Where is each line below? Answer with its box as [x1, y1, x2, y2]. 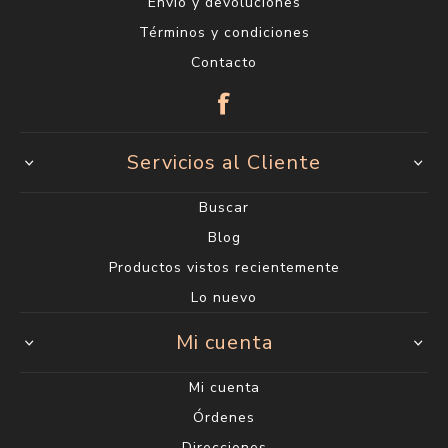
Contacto [191, 53, 257, 73]
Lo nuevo [191, 288, 257, 308]
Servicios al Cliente [127, 149, 321, 177]
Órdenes [193, 408, 255, 428]
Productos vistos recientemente [108, 258, 340, 278]
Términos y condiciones [138, 23, 310, 43]
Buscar [199, 198, 249, 218]
